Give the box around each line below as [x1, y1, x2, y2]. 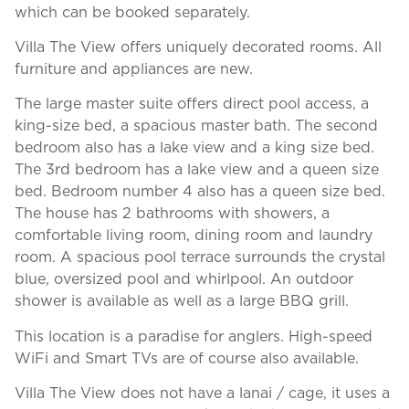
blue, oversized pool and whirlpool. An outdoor [15, 268, 353, 289]
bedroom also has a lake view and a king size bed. [15, 137, 374, 158]
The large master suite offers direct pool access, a [15, 93, 369, 114]
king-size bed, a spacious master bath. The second [15, 115, 378, 136]
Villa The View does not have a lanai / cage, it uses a [15, 383, 390, 404]
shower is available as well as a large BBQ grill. [15, 290, 349, 311]
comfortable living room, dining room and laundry [15, 225, 372, 246]
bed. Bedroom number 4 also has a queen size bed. [15, 181, 385, 202]
